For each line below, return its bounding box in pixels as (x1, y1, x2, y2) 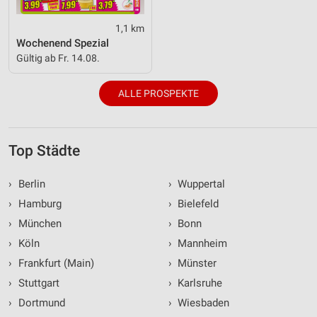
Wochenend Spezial (16, 36, 109, 50)
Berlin (15, 177, 45, 190)
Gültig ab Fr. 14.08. (16, 52, 100, 64)
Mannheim (175, 236, 227, 250)
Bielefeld (175, 197, 219, 210)
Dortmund (15, 296, 65, 309)
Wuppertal (175, 177, 225, 190)
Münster (175, 256, 217, 270)
